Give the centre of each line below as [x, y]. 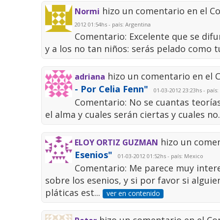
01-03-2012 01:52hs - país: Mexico [159, 156]
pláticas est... [74, 193]
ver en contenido [133, 193]
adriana [90, 77]
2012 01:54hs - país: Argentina [113, 25]
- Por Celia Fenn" [112, 89]
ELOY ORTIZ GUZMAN [117, 143]
